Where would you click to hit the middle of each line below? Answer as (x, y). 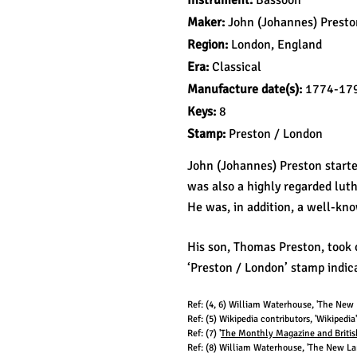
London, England (277, 45)
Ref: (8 (200, 348)
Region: (209, 45)
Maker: (208, 22)
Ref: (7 (200, 333)
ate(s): (286, 89)
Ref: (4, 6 (205, 305)
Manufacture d (228, 89)
